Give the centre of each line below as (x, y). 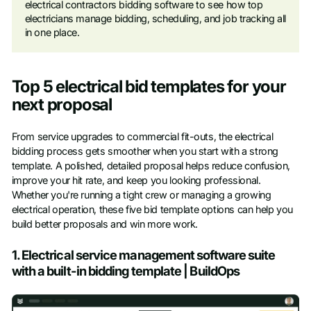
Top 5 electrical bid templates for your (149, 87)
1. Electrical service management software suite (143, 254)
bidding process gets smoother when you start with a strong (145, 151)
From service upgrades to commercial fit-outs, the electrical (142, 136)
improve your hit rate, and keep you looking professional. (136, 180)
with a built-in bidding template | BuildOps (126, 270)
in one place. (52, 32)
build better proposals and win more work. (104, 224)
